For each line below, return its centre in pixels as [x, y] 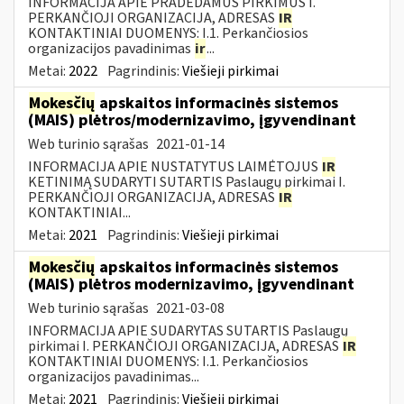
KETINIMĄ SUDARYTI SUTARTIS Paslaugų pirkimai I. [187, 182]
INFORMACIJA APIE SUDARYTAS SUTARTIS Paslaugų [188, 331]
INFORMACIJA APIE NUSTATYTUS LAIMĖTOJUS [174, 166]
